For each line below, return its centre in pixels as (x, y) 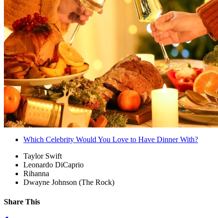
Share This (22, 201)
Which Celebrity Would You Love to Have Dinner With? (111, 140)
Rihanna (36, 174)
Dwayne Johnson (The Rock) (69, 182)
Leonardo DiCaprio (54, 165)
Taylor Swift (43, 156)
